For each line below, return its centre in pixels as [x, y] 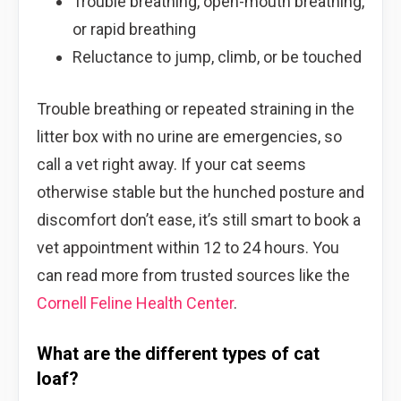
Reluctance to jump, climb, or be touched [217, 56]
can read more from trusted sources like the [193, 275]
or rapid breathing [134, 29]
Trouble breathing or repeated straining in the [196, 108]
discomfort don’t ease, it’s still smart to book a [199, 219]
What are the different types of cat [178, 353]
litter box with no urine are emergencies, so [189, 136]
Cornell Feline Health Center [135, 303]
